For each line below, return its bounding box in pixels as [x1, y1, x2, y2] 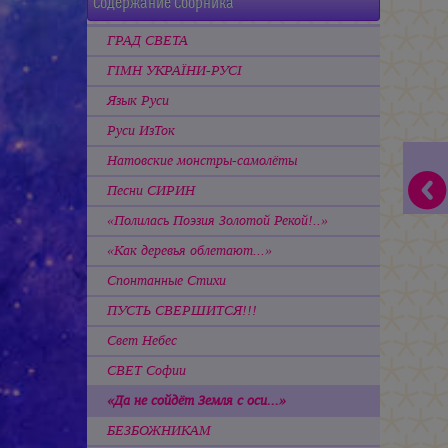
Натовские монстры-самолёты [107, 150, 297, 170]
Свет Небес [107, 330, 177, 350]
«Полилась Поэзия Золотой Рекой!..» [107, 210, 328, 230]
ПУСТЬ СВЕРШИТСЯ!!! [107, 300, 257, 320]
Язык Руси [107, 90, 169, 110]
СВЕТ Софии [107, 360, 186, 380]
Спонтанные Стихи [107, 270, 226, 290]
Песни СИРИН [107, 180, 195, 200]
